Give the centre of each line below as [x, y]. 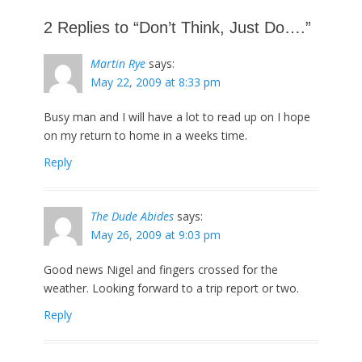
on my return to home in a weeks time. [145, 135]
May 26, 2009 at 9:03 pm [156, 235]
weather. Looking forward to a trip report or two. [171, 288]
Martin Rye [118, 63]
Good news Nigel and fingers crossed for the [161, 269]
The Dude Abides [132, 216]
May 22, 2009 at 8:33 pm [156, 82]
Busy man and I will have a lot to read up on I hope [177, 117]
